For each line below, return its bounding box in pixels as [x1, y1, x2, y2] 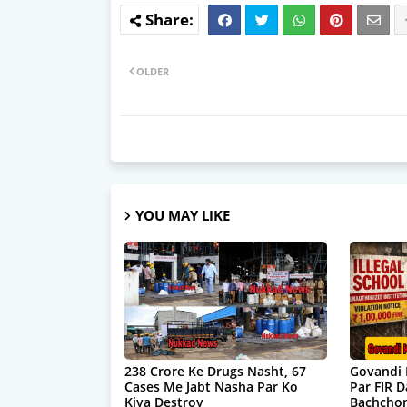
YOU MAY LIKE [135, 205, 230, 224]
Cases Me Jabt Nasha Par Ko [124, 377, 298, 395]
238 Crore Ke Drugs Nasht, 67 [124, 362, 306, 380]
